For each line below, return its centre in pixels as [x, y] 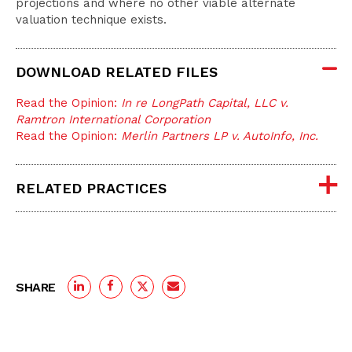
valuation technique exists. [91, 20]
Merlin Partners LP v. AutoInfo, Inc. [220, 136]
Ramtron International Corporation [113, 119]
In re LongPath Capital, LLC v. [205, 103]
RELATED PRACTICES [91, 188]
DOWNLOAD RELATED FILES [117, 72]
